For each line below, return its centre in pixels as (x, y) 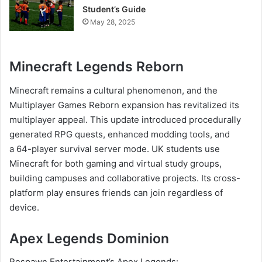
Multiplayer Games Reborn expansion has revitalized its (124, 105)
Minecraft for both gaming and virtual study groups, (116, 163)
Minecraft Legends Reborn (96, 67)
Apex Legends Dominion (89, 238)
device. (24, 207)
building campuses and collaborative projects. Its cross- (125, 178)
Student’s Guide (114, 9)
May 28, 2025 (113, 22)
